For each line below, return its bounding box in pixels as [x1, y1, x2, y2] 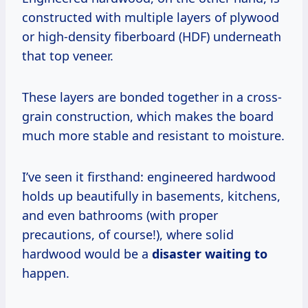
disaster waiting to [152, 245, 267, 263]
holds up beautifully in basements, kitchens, [22, 188, 280, 205]
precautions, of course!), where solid [22, 226, 234, 243]
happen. [22, 265, 69, 282]
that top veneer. [22, 47, 113, 65]
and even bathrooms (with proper [22, 207, 218, 224]
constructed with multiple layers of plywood [22, 9, 279, 26]
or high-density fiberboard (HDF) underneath [22, 28, 281, 45]
